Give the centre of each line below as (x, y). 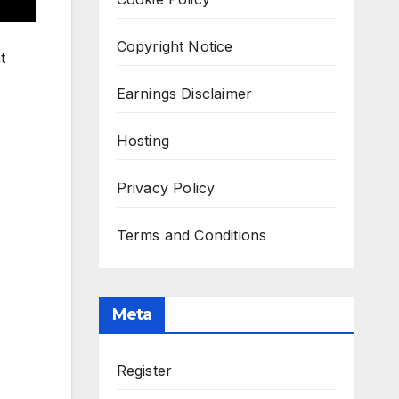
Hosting (142, 140)
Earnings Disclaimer (184, 93)
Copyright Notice (175, 46)
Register (144, 370)
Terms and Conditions (191, 235)
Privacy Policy (166, 187)
